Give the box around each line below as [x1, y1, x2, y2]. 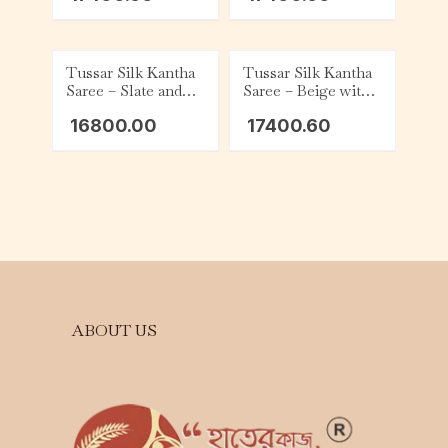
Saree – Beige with [242, 81, 370, 101]
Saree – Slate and [66, 81, 183, 101]
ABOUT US [72, 320, 158, 342]
